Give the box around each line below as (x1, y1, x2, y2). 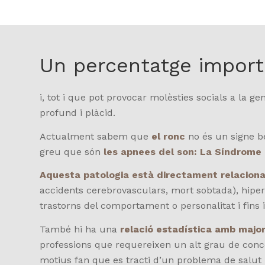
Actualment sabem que (40, 130, 151, 142)
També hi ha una (40, 223, 120, 235)
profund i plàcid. (40, 107, 115, 119)
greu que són (40, 146, 104, 157)
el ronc (151, 130, 185, 142)
